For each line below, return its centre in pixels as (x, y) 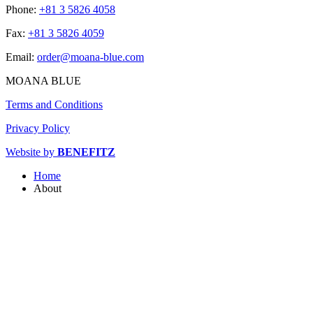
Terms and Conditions (54, 105)
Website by (31, 152)
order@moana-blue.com (90, 57)
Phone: (22, 10)
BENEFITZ (86, 152)
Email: (21, 57)
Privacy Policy (38, 129)
